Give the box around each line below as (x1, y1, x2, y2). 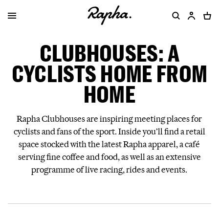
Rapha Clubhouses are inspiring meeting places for (17, 113, 202, 124)
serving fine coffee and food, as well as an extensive (18, 152, 201, 162)
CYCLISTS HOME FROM (11, 61, 208, 86)
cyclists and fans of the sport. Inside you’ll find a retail (13, 126, 205, 137)
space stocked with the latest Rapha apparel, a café (19, 139, 200, 150)
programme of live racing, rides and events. (31, 164, 188, 175)
